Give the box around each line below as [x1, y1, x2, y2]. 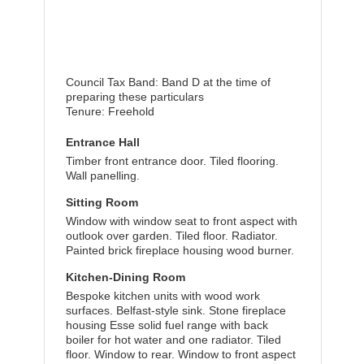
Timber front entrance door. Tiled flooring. [66, 154, 279, 167]
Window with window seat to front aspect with [66, 214, 297, 227]
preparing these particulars [66, 90, 204, 103]
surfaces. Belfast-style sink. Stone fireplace [66, 304, 286, 317]
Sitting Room [66, 196, 138, 209]
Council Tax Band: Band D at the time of [66, 76, 271, 89]
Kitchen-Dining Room [66, 271, 185, 284]
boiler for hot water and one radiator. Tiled [66, 333, 281, 346]
